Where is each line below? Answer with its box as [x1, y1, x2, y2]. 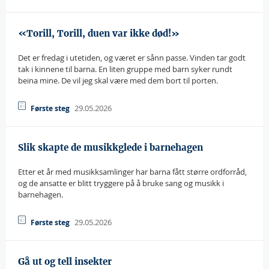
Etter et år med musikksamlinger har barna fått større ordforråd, [18, 166, 247, 177]
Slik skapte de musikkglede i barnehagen [18, 142, 203, 153]
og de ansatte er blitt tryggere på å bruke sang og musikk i [18, 178, 224, 189]
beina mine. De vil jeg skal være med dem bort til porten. [18, 75, 218, 86]
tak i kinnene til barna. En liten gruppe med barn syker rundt [18, 64, 232, 74]
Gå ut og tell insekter [18, 256, 112, 267]
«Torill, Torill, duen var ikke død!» [18, 28, 180, 39]
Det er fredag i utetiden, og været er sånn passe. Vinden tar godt [18, 52, 246, 63]
